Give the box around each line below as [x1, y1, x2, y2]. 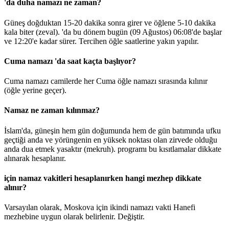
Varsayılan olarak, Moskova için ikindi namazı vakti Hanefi [4, 203, 195, 212]
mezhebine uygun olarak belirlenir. [4, 212, 118, 221]
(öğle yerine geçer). [4, 86, 66, 95]
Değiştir [118, 212, 143, 221]
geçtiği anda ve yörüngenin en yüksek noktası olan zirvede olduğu [4, 135, 217, 144]
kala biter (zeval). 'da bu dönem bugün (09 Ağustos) [4, 27, 173, 36]
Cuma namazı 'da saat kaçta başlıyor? [4, 56, 136, 65]
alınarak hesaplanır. [4, 153, 66, 163]
